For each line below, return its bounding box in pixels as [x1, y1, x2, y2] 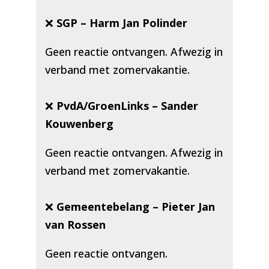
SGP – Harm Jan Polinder [56, 16, 187, 31]
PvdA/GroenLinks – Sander [56, 98, 198, 113]
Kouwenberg [44, 116, 113, 131]
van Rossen [44, 217, 106, 232]
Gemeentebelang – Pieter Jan [56, 199, 215, 214]
